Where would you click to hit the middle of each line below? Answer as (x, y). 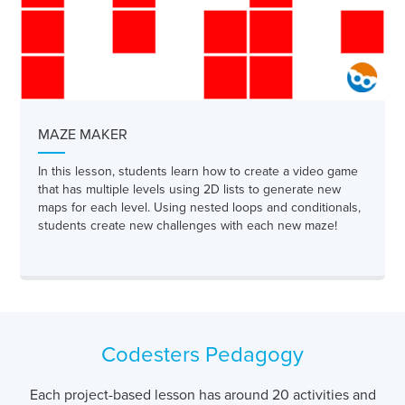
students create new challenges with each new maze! (188, 226)
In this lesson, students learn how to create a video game (198, 171)
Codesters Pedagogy (202, 355)
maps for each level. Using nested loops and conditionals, (199, 207)
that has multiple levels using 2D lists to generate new (189, 189)
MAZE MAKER (83, 135)
